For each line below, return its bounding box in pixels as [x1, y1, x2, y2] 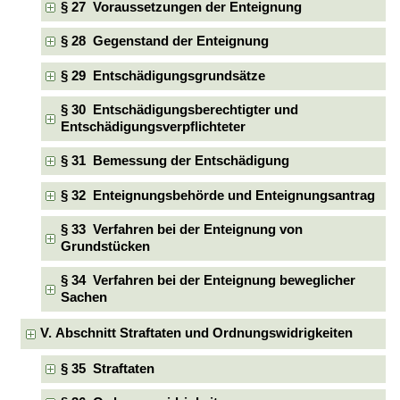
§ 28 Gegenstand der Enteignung [60, 34, 269, 49]
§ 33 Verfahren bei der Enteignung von [60, 222, 303, 237]
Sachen [60, 290, 107, 305]
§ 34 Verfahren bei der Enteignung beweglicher [60, 273, 355, 288]
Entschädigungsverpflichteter [60, 120, 246, 134]
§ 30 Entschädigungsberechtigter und [60, 103, 298, 117]
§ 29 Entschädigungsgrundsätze [60, 68, 265, 83]
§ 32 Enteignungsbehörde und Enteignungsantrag [60, 187, 375, 203]
